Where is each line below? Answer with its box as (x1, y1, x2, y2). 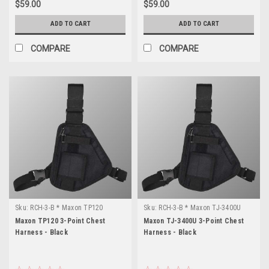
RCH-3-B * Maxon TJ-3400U (159, 203, 241, 212)
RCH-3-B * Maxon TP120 (30, 203, 103, 212)
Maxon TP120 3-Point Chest (15, 216, 106, 225)
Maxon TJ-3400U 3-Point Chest (144, 216, 244, 225)
